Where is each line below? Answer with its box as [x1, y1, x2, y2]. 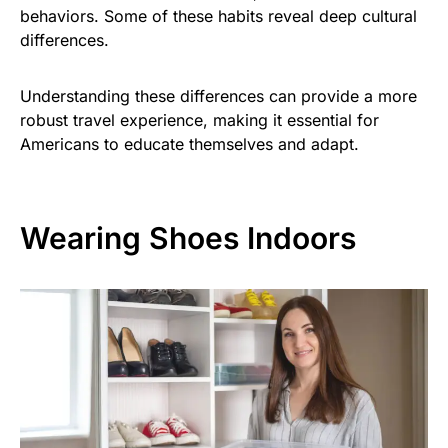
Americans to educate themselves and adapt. [20, 134, 359, 155]
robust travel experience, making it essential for [20, 110, 379, 131]
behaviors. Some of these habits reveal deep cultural [20, 6, 417, 27]
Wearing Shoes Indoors [20, 220, 356, 257]
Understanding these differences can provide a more [20, 86, 417, 107]
